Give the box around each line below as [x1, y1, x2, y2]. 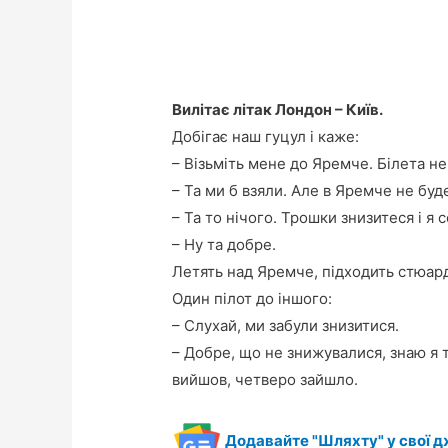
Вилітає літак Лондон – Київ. [172, 99, 384, 119]
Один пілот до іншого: [172, 288, 333, 308]
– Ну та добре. [172, 234, 277, 254]
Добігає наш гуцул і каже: [172, 126, 360, 146]
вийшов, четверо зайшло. [172, 369, 359, 389]
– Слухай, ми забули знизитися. [172, 315, 400, 335]
